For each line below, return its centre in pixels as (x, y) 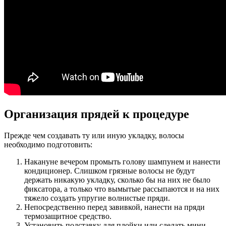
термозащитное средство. (68, 216)
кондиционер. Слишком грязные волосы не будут (109, 171)
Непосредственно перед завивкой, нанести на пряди (115, 207)
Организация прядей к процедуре (97, 114)
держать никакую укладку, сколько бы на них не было (117, 180)
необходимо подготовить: (48, 145)
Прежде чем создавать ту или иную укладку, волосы (94, 135)
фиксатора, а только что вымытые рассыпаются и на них (122, 189)
